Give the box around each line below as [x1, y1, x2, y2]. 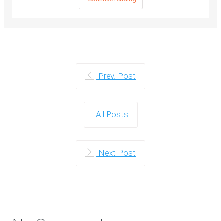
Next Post [98, 148, 136, 158]
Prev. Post [98, 71, 136, 81]
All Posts [95, 110, 128, 119]
